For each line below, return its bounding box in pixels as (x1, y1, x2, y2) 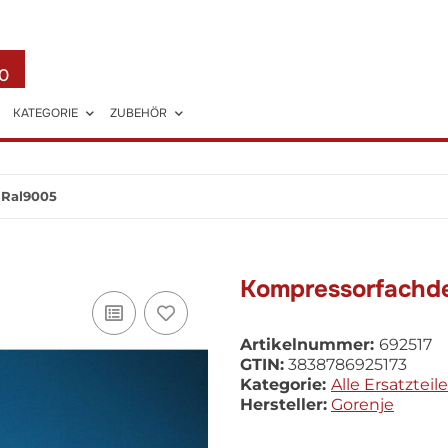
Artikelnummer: (240, 335, 379, 354)
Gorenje (331, 395, 394, 414)
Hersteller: (240, 395, 327, 414)
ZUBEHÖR (110, 105, 168, 121)
